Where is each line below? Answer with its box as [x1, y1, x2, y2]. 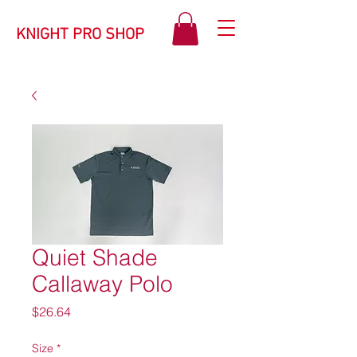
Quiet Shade [32, 244, 158, 271]
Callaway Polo [32, 270, 173, 297]
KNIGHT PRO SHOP [16, 25, 144, 45]
